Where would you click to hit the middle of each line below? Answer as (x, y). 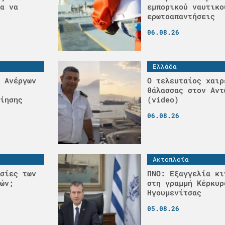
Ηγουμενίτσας (174, 192)
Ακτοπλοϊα (171, 159)
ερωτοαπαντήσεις (181, 16)
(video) (163, 99)
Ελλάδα (165, 66)
